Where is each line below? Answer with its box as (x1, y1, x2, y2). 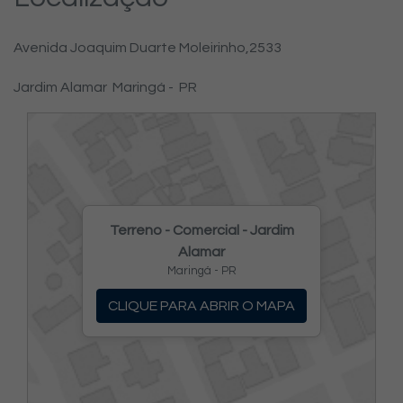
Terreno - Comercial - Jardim (109, 223, 294, 238)
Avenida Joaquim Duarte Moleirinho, (13, 40, 249, 56)
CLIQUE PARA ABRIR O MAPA (108, 299, 295, 314)
